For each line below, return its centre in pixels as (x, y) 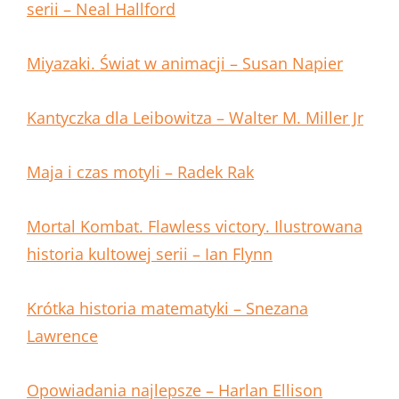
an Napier (306, 64)
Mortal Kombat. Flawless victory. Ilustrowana (195, 227)
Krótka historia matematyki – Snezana (167, 309)
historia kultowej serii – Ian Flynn (150, 254)
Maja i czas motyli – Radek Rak (140, 172)
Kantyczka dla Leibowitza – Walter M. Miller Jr (195, 118)
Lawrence (62, 336)
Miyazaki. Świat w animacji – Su (144, 64)
